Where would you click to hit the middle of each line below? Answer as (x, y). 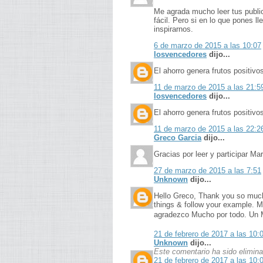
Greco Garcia (178, 138)
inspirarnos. (173, 29)
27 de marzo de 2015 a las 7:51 (208, 171)
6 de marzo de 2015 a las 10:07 (208, 45)
